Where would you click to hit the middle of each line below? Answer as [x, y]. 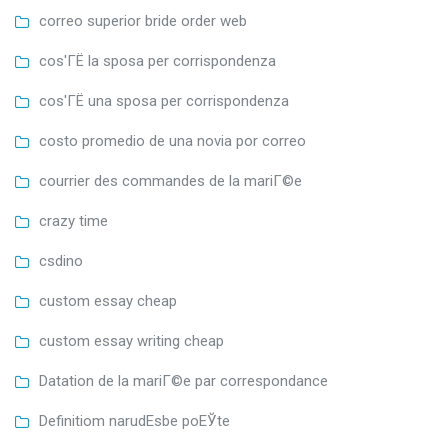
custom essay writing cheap [131, 340]
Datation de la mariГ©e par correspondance [183, 380]
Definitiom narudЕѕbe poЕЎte [134, 420]
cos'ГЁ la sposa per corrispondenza [157, 60]
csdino [61, 260]
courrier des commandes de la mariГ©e [170, 180]
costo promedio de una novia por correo [172, 140]
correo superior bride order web [143, 20]
